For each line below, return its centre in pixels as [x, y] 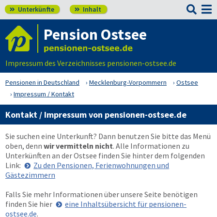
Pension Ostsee [95, 34]
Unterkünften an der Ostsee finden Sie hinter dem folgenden [105, 155]
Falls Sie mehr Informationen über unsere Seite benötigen [101, 194]
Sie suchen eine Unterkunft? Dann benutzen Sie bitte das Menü [108, 136]
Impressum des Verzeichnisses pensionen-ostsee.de [91, 63]
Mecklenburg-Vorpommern [128, 82]
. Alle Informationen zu [151, 146]
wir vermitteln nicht [78, 146]
